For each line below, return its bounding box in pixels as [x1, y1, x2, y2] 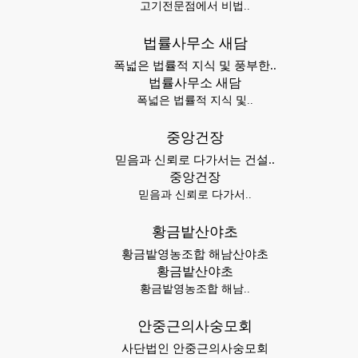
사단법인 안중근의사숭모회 [121, 342, 268, 355]
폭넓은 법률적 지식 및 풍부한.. [113, 59, 276, 72]
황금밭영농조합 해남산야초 [121, 248, 268, 261]
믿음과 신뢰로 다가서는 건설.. [115, 153, 275, 166]
